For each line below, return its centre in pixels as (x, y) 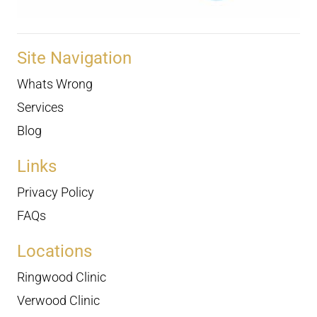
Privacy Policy (56, 192)
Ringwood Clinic (62, 277)
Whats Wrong (55, 83)
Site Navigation (74, 58)
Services (40, 107)
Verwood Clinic (58, 300)
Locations (54, 251)
